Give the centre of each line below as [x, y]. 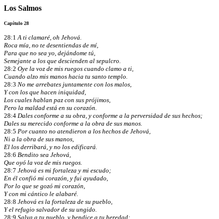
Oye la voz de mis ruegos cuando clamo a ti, [75, 69]
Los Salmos [23, 8]
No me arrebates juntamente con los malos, [74, 84]
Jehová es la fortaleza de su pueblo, [64, 202]
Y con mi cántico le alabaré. [41, 194]
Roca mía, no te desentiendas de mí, [51, 45]
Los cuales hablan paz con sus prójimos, [57, 100]
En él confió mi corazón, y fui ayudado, [56, 178]
